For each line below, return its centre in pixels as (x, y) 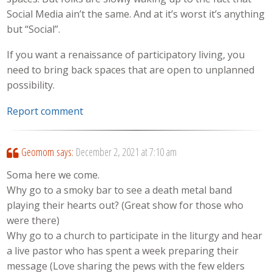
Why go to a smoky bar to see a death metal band (120, 190)
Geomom (37, 151)
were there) (33, 221)
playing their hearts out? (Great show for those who (125, 206)
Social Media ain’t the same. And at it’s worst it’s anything (136, 14)
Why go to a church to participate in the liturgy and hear (135, 236)
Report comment (45, 111)
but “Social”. (34, 29)
